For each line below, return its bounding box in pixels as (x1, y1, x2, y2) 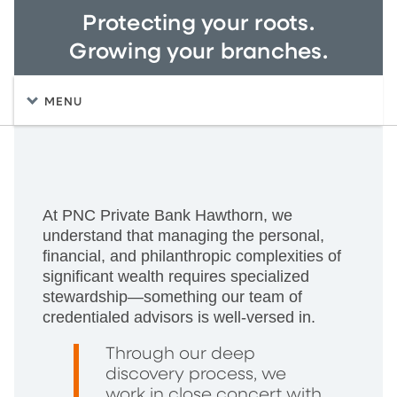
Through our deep (105, 345, 256, 362)
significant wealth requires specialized (43, 267, 309, 285)
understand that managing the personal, (43, 226, 324, 245)
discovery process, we (105, 365, 287, 383)
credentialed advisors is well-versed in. (43, 307, 315, 326)
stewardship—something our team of (43, 287, 302, 306)
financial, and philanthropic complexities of (43, 246, 341, 265)
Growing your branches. (69, 41, 328, 63)
